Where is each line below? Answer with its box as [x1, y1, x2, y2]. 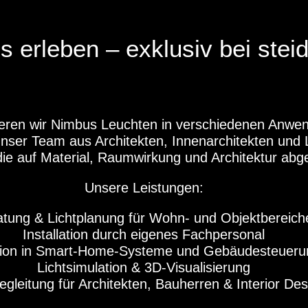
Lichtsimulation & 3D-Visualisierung [37, 259, 250, 275]
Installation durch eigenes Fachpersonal [23, 226, 265, 242]
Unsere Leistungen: [84, 179, 203, 195]
